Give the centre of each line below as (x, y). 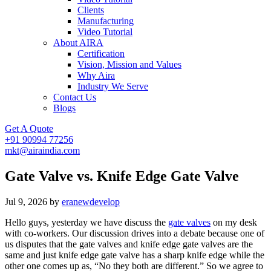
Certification (101, 54)
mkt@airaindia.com (42, 150)
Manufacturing (106, 21)
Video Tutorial (105, 32)
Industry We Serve (113, 86)
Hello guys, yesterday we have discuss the (87, 222)
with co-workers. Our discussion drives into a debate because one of (135, 233)
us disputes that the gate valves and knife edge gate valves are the (129, 244)
